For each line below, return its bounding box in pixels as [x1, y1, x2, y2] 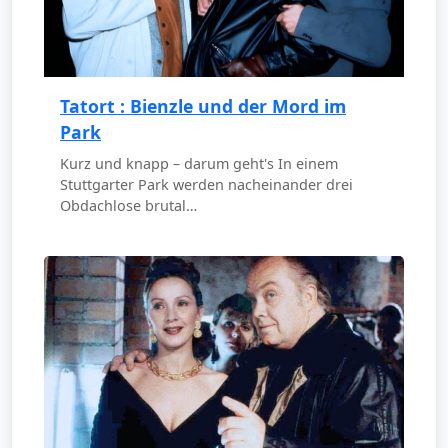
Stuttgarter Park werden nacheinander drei [60, 175, 353, 195]
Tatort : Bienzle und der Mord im [60, 94, 346, 119]
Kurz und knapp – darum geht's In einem [60, 154, 338, 174]
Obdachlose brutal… [60, 196, 197, 216]
